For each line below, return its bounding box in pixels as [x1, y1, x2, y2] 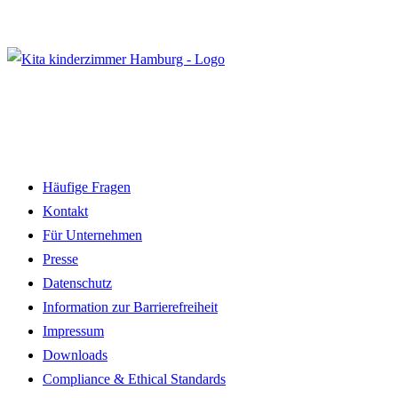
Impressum [43, 322, 104, 338]
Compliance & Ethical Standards [43, 370, 226, 386]
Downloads [43, 346, 107, 362]
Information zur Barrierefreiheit [43, 298, 218, 314]
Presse [43, 251, 78, 267]
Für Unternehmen [43, 227, 142, 243]
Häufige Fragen [43, 179, 131, 195]
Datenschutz [43, 275, 112, 291]
